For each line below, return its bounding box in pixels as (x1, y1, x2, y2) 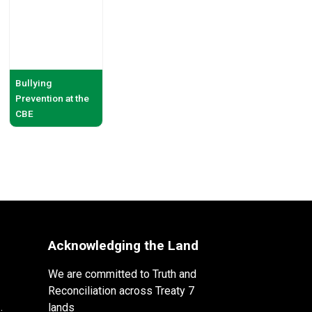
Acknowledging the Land (47, 237, 198, 253)
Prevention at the (15, 92, 90, 104)
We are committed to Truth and (47, 267, 196, 281)
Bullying (15, 77, 52, 88)
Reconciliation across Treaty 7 (47, 283, 194, 297)
